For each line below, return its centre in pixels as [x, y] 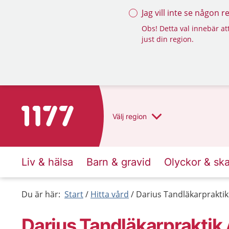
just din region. [168, 39]
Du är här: [41, 194]
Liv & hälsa [47, 162]
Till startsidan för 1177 [64, 112]
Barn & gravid [119, 162]
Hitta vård [110, 194]
